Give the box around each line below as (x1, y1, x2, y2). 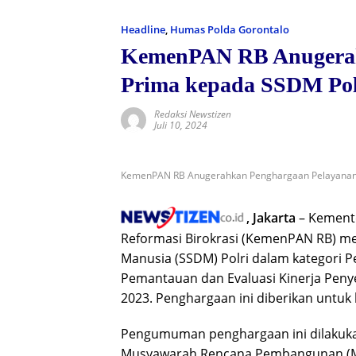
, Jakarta (246, 208, 296, 226)
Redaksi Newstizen (154, 107, 231, 121)
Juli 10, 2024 (154, 118, 207, 132)
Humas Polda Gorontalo (170, 22, 289, 37)
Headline (121, 22, 165, 37)
